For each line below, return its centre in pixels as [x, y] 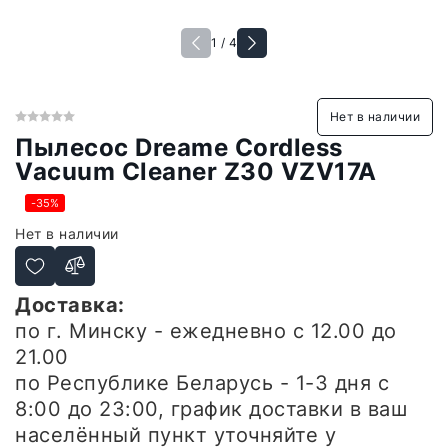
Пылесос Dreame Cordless [179, 147]
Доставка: [70, 305]
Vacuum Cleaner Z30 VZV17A [196, 171]
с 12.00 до [344, 331]
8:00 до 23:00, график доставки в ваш [211, 409]
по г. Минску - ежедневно [154, 331]
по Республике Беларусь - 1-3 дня [196, 383]
